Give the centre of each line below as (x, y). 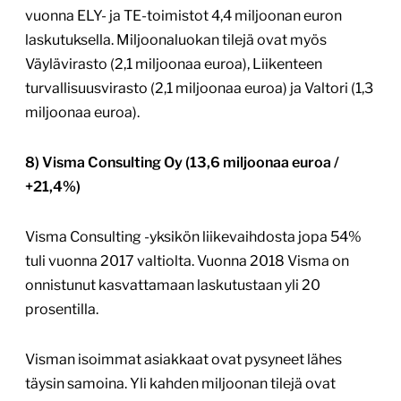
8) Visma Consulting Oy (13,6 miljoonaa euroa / (182, 163)
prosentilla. (62, 310)
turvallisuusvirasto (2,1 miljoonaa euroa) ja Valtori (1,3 (199, 89)
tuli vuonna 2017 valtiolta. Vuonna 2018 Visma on (187, 261)
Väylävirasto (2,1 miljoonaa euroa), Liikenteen (174, 64)
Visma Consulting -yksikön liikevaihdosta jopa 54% (193, 237)
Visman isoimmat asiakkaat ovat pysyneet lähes (183, 360)
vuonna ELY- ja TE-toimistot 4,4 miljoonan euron (183, 16)
